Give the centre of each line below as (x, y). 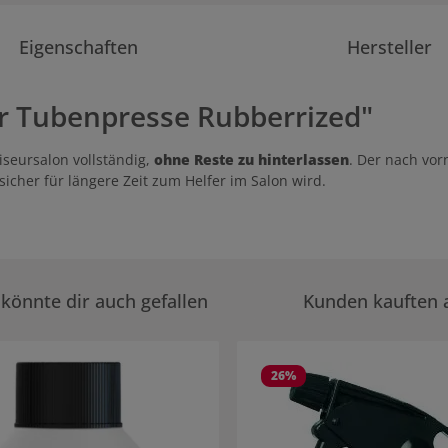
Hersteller (390, 47)
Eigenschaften (78, 47)
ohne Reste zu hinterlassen (249, 159)
